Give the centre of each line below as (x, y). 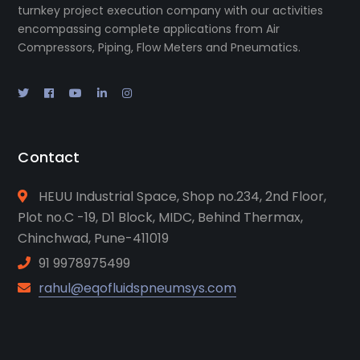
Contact (49, 157)
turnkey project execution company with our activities (171, 10)
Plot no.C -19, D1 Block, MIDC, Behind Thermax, (161, 217)
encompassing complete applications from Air (149, 29)
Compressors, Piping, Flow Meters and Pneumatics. (160, 47)
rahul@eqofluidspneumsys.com (138, 288)
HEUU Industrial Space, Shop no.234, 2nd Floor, (181, 196)
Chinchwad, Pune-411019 (94, 238)
